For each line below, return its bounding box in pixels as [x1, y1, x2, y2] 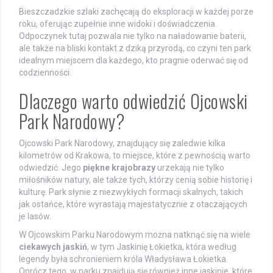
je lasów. [19, 211, 51, 221]
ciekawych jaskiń [19, 241, 87, 252]
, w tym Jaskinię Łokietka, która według [87, 241, 236, 252]
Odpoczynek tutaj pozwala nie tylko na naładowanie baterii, [19, 30, 246, 41]
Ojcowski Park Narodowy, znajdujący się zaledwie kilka [19, 138, 225, 148]
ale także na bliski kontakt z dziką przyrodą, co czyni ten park [19, 43, 251, 53]
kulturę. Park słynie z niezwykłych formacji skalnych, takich [19, 186, 243, 197]
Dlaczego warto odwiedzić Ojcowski [19, 87, 248, 115]
